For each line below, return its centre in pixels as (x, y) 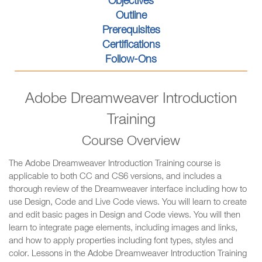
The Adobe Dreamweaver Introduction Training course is (115, 164)
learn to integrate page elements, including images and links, (123, 228)
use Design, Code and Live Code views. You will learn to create (128, 203)
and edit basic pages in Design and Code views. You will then (125, 216)
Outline (131, 16)
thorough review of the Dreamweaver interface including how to (128, 190)
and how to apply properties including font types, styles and (121, 241)
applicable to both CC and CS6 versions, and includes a (115, 177)
